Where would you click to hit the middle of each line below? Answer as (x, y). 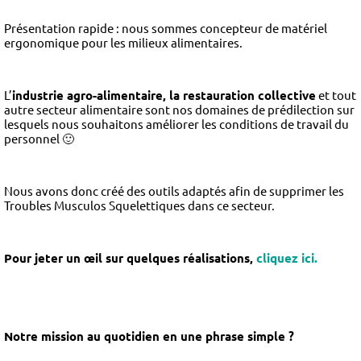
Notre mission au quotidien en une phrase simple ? (149, 336)
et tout (336, 94)
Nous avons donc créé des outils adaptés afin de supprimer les (174, 190)
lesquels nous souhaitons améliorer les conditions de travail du (176, 123)
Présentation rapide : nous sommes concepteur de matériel (166, 28)
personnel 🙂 (39, 138)
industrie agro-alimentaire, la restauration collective (164, 95)
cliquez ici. (287, 257)
